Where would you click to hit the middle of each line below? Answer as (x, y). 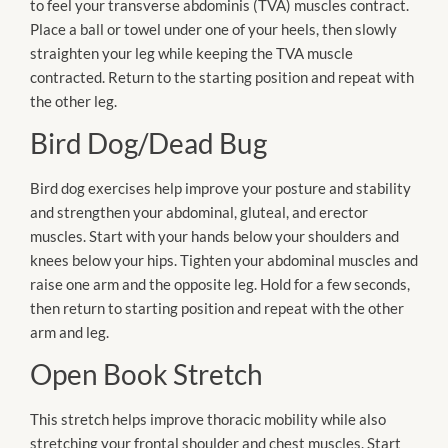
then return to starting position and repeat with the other (217, 307)
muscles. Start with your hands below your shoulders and (214, 235)
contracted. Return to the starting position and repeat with (222, 76)
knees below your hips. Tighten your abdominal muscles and (224, 259)
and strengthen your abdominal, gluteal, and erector (199, 211)
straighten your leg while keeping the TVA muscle (191, 52)
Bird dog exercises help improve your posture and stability (220, 187)
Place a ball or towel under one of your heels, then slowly (213, 28)
